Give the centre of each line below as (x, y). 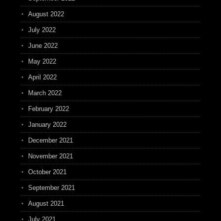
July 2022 (42, 30)
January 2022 (47, 125)
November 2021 (50, 156)
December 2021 (50, 140)
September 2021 (51, 188)
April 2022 (42, 77)
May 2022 (42, 61)
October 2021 (47, 172)
